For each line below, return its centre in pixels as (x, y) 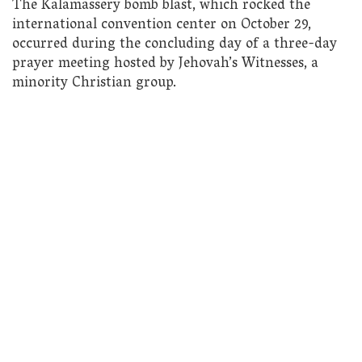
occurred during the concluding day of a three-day (175, 44)
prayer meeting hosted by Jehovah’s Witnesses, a (165, 64)
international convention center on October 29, (162, 25)
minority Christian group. (94, 83)
